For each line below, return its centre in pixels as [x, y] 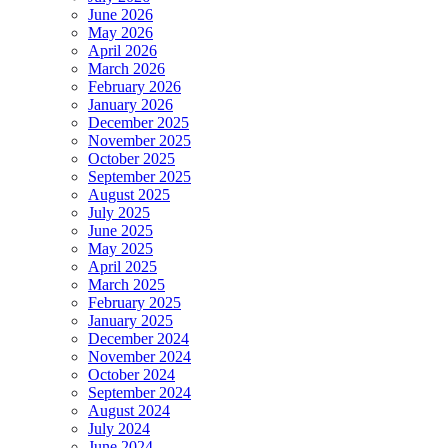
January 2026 [130, 104]
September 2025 [139, 176]
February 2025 [134, 302]
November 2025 [139, 140]
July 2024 [119, 428]
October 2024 [131, 374]
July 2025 [119, 212]
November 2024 [139, 356]
